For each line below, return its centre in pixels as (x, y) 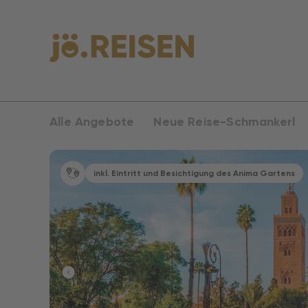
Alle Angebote (92, 122)
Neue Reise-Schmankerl (224, 122)
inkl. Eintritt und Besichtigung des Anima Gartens (194, 173)
